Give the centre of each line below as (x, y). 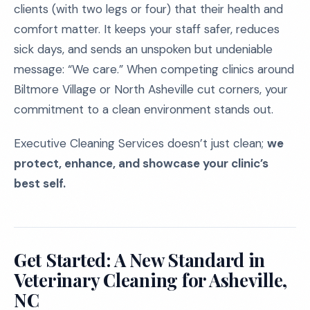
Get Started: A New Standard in (140, 260)
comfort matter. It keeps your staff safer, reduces (147, 29)
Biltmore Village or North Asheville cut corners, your (151, 89)
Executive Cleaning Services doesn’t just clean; (140, 143)
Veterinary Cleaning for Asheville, (151, 280)
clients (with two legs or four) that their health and (148, 9)
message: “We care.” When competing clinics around (154, 69)
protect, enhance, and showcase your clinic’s (141, 163)
